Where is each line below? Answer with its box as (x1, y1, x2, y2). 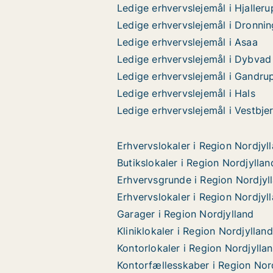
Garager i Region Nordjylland (117, 208, 254, 220)
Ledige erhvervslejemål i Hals (117, 87, 255, 99)
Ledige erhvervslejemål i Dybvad (117, 53, 272, 65)
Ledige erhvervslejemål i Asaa (117, 36, 258, 48)
